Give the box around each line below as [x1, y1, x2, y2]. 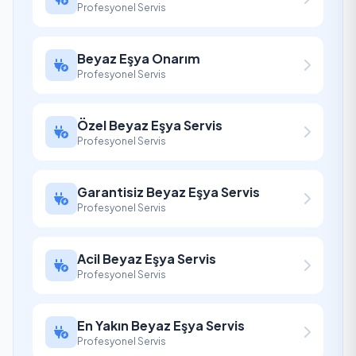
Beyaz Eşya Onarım [77, 50, 200, 67]
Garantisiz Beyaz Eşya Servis [77, 184, 260, 200]
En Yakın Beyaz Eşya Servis [77, 317, 245, 334]
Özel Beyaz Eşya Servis [77, 117, 222, 133]
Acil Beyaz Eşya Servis [77, 250, 216, 267]
